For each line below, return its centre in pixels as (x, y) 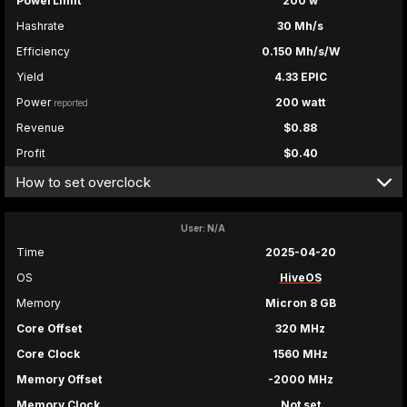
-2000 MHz (300, 380)
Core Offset (49, 329)
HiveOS (300, 278)
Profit (31, 154)
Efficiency (43, 52)
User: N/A (203, 228)
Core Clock (48, 354)
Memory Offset (59, 380)
